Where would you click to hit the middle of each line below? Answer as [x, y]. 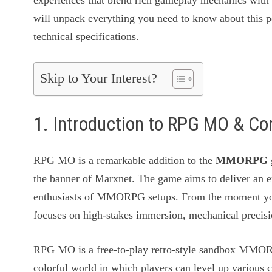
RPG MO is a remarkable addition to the [125, 161]
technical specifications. [87, 36]
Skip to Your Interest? [99, 79]
